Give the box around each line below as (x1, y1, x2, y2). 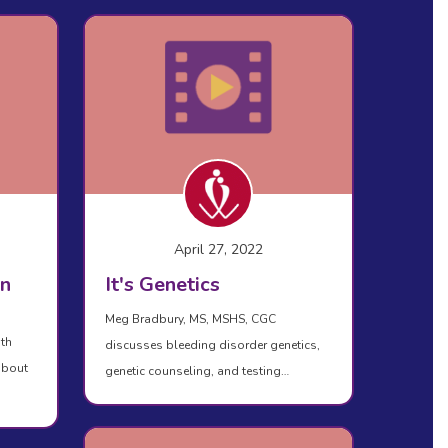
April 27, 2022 (173, 240, 263, 260)
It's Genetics (104, 271, 220, 299)
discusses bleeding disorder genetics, (104, 337, 320, 354)
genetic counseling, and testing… (104, 363, 289, 380)
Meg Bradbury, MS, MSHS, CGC (104, 311, 276, 328)
